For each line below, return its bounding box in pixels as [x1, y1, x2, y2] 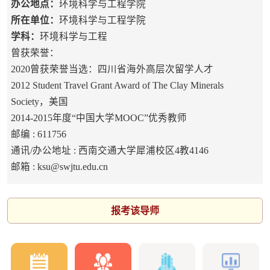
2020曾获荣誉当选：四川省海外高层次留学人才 [10, 64, 213, 75]
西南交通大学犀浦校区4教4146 [78, 145, 209, 156]
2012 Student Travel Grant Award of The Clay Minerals [10, 80, 224, 91]
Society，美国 [10, 96, 68, 107]
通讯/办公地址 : [10, 145, 78, 156]
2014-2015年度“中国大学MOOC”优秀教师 [10, 113, 187, 124]
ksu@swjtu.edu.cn [37, 162, 108, 172]
